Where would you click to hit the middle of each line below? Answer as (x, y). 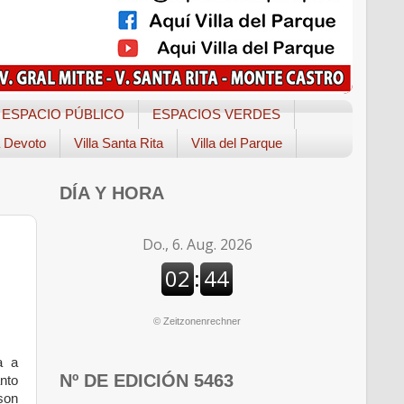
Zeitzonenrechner (202, 321)
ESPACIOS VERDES (216, 115)
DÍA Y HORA (112, 193)
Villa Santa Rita (119, 143)
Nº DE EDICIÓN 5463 (147, 381)
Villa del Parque (237, 143)
